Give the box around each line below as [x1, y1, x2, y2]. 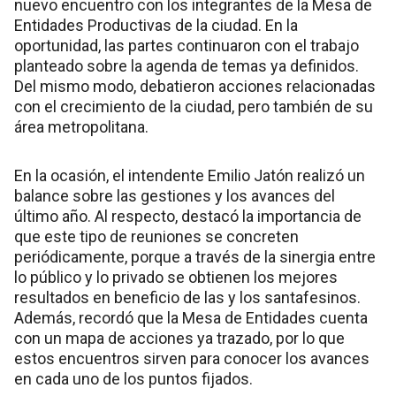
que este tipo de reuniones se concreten [14, 226, 299, 246]
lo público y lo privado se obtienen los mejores [14, 267, 338, 286]
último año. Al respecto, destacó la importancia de [14, 206, 362, 225]
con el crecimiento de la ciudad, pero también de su [14, 96, 373, 116]
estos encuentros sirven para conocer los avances [14, 348, 369, 368]
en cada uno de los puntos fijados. [14, 369, 253, 388]
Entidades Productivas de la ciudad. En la [14, 15, 298, 34]
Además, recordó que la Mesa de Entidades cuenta [14, 308, 368, 327]
